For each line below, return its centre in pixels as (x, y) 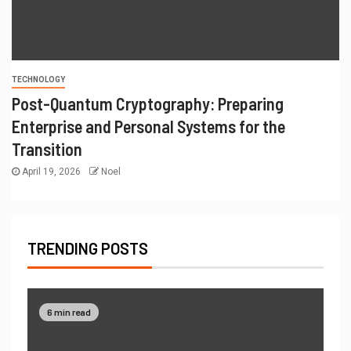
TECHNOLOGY (38, 79)
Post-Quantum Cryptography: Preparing (148, 103)
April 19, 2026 (51, 171)
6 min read (69, 311)
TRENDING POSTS (88, 248)
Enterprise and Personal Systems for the (148, 126)
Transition (47, 148)
